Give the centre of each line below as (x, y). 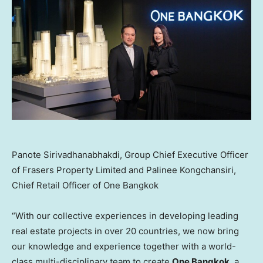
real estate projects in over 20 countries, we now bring (125, 231)
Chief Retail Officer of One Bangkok (85, 185)
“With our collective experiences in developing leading (125, 215)
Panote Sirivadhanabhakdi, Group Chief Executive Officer (130, 154)
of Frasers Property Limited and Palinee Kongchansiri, (124, 170)
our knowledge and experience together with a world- (124, 246)
